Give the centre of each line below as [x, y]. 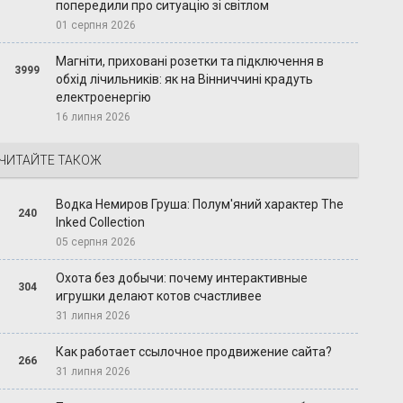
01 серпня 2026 [96, 26]
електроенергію [104, 98]
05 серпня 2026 [96, 242]
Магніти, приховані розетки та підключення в [190, 62]
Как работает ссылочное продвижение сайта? [194, 352]
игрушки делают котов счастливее [159, 296]
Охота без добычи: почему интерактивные [182, 278]
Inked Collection [101, 223]
